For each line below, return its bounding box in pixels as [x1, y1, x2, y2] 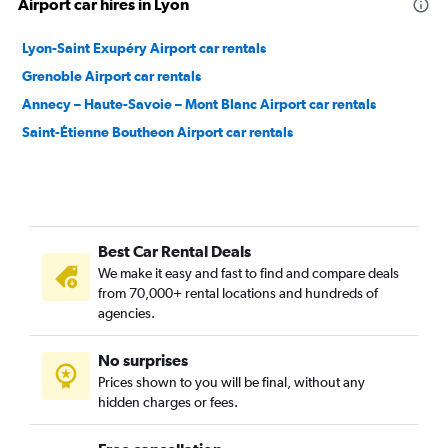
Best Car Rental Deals [98, 242, 251, 260]
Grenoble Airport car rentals [22, 68, 201, 84]
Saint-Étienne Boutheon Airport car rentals [22, 124, 293, 140]
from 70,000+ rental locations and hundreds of [98, 285, 378, 301]
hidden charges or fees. [98, 394, 238, 410]
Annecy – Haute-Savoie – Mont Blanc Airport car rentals [22, 96, 376, 112]
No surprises [98, 351, 188, 369]
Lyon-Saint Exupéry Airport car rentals [22, 40, 266, 56]
